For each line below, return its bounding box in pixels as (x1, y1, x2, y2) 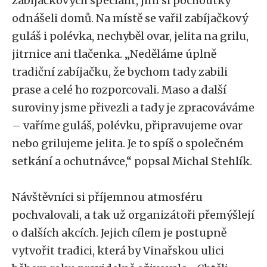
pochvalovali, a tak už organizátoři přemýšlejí (12, 208, 254, 222)
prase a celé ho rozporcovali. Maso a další (12, 83, 226, 97)
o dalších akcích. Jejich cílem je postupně (12, 226, 226, 240)
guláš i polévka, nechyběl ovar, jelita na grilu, (12, 29, 249, 43)
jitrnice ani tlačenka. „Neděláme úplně (12, 47, 216, 61)
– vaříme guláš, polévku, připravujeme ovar (12, 119, 243, 132)
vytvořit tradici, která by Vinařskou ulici (12, 244, 224, 257)
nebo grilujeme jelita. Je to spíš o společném (12, 136, 244, 150)
